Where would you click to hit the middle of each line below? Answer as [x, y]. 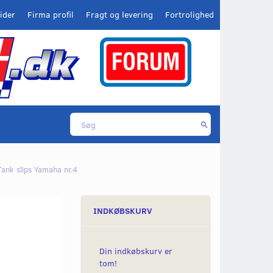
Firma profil [51, 14]
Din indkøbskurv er [136, 251]
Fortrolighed [190, 14]
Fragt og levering [119, 14]
